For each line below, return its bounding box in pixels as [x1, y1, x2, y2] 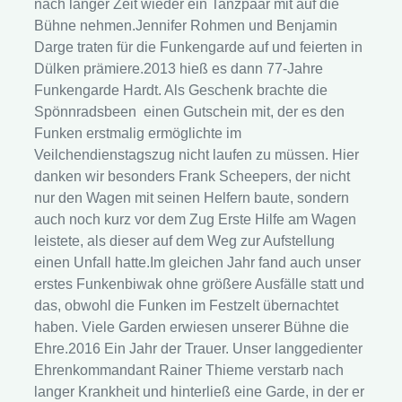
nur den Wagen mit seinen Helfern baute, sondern [34, 190, 350, 206]
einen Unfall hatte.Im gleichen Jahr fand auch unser [34, 255, 362, 271]
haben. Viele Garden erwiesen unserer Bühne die [34, 319, 350, 336]
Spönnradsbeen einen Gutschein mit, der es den [34, 104, 345, 120]
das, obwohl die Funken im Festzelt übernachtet [34, 298, 339, 314]
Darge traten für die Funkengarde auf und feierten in [34, 39, 363, 56]
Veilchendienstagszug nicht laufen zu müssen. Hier [34, 147, 360, 163]
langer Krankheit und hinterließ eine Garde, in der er [34, 384, 365, 400]
